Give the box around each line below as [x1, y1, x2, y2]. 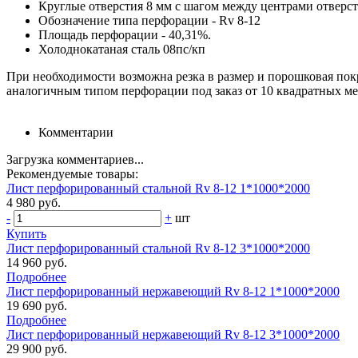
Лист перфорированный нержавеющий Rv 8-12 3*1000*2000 [6, 328, 340, 342]
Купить [6, 227, 46, 241]
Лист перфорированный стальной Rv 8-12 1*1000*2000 [6, 181, 310, 196]
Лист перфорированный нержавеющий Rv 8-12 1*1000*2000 [6, 284, 340, 299]
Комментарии [38, 125, 113, 140]
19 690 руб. [6, 299, 67, 313]
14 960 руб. [6, 256, 67, 270]
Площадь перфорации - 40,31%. [38, 28, 211, 42]
